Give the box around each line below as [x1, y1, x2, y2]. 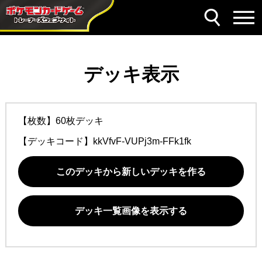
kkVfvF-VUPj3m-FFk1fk [92, 136, 191, 146]
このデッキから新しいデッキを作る [56, 167, 206, 177]
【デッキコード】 [18, 136, 93, 146]
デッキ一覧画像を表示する [75, 206, 187, 216]
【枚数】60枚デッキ [18, 116, 104, 126]
